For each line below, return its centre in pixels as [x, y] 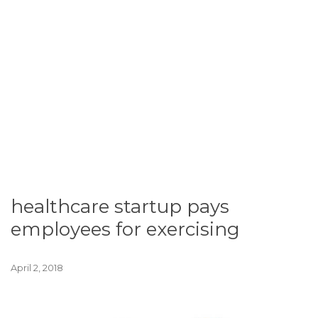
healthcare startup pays [120, 207]
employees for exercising [125, 229]
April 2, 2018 [37, 268]
